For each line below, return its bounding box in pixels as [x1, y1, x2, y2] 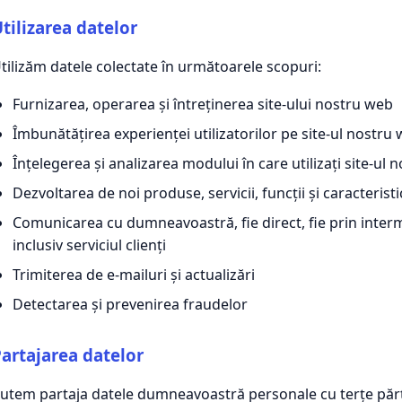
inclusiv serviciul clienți [13, 234, 166, 255]
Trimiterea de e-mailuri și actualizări [13, 264, 255, 284]
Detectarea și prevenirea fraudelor [13, 293, 248, 314]
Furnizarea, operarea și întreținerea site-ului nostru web [13, 93, 393, 114]
